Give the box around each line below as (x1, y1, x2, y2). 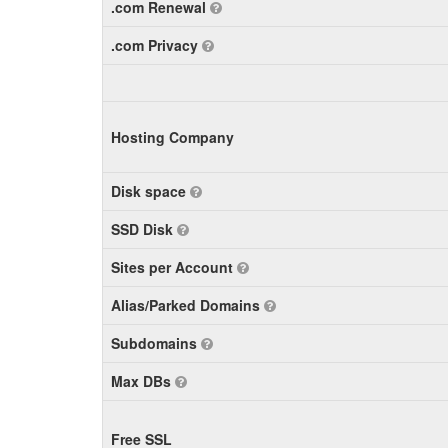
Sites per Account (111, 257, 237, 277)
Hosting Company (111, 127, 234, 147)
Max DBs (111, 371, 175, 391)
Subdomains (111, 333, 201, 353)
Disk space (111, 181, 190, 201)
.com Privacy (111, 35, 202, 55)
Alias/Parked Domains (111, 295, 264, 315)
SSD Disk (111, 219, 177, 239)
